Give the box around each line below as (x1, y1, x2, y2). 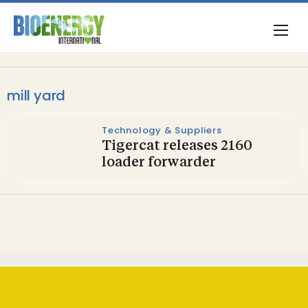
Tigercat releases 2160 (102, 140, 252, 153)
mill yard (7, 86, 66, 105)
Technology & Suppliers (102, 124, 222, 137)
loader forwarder (102, 156, 216, 170)
